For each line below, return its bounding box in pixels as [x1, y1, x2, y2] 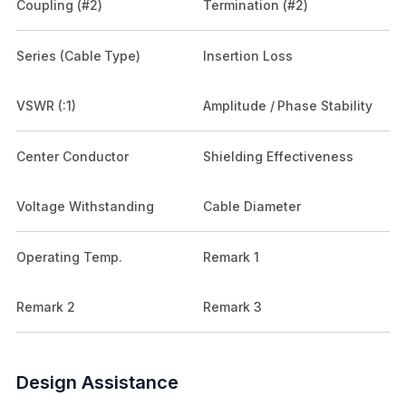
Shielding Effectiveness [203, 148, 353, 164]
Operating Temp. [16, 248, 122, 265]
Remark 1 [203, 248, 259, 265]
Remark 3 [203, 298, 262, 314]
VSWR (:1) [16, 97, 76, 113]
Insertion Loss [203, 47, 293, 63]
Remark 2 [16, 298, 75, 314]
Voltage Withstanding [16, 198, 154, 214]
